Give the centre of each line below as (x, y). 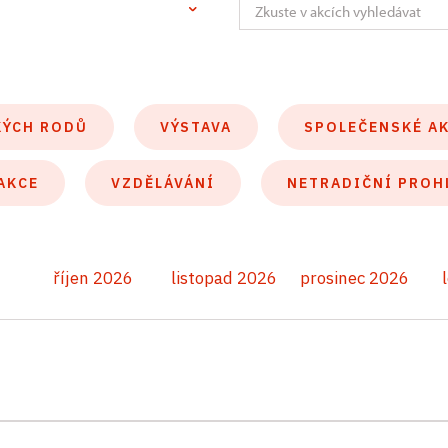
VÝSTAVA (196, 127)
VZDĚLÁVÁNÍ (163, 183)
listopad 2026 (223, 278)
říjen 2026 (93, 278)
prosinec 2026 (355, 278)
